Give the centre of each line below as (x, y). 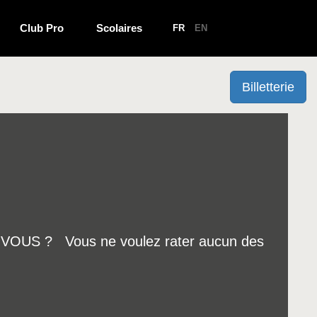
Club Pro (42, 28)
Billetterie (268, 87)
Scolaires (119, 28)
